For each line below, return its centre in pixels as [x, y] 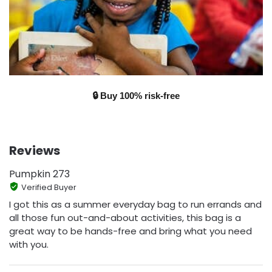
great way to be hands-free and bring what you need [131, 231]
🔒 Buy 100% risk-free [136, 96]
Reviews [35, 151]
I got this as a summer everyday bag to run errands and [135, 204]
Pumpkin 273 [39, 174]
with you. [29, 244]
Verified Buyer [49, 188]
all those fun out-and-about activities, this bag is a [125, 217]
